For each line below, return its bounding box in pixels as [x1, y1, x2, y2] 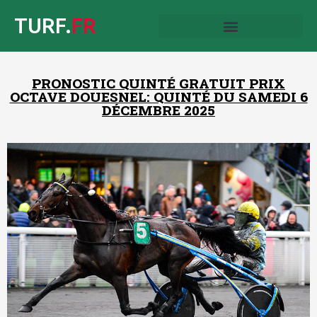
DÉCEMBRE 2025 [102, 101, 215, 119]
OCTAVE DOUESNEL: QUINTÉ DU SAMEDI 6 [9, 88, 308, 105]
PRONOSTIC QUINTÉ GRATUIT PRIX [32, 74, 285, 92]
